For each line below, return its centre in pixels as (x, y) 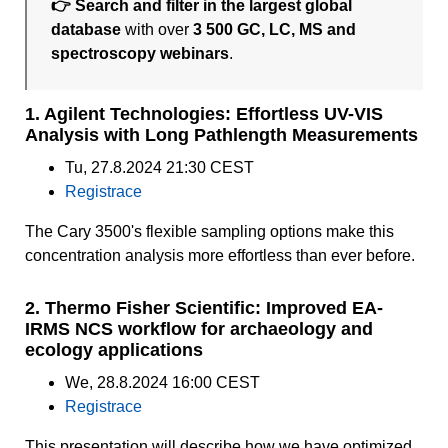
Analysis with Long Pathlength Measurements (221, 135)
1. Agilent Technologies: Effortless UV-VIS (204, 114)
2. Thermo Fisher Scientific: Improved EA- (204, 308)
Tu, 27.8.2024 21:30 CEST (159, 168)
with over (157, 30)
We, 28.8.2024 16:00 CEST (162, 383)
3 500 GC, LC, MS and (275, 30)
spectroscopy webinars (140, 54)
